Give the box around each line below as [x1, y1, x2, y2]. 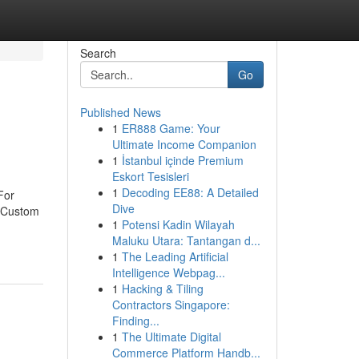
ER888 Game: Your [121, 120, 220, 136]
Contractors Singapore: [111, 296, 230, 313]
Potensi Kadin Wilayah [121, 216, 235, 232]
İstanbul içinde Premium [121, 152, 244, 168]
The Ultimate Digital [121, 329, 221, 345]
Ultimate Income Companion [111, 136, 256, 152]
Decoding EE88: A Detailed [121, 184, 259, 200]
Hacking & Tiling [121, 280, 204, 296]
